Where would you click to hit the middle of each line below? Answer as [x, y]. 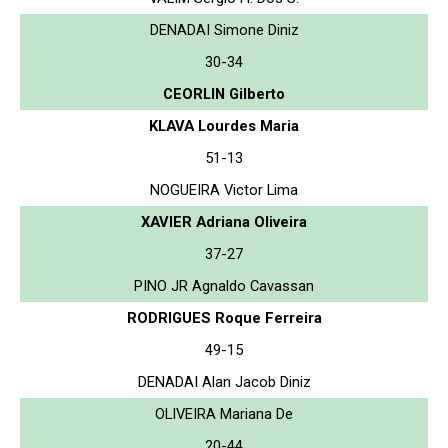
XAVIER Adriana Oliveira [224, 221]
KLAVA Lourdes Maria [224, 125]
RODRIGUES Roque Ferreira [224, 317]
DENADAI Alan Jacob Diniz [224, 381]
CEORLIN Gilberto [224, 93]
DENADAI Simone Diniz [224, 29]
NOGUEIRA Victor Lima [224, 189]
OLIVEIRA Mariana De [224, 413]
